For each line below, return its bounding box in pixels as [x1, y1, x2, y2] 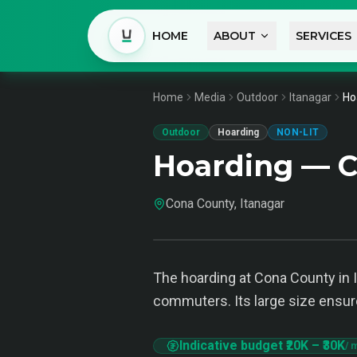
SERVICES [295, 29, 351, 43]
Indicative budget [179, 338, 286, 353]
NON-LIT [277, 127, 320, 138]
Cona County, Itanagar [166, 196, 284, 211]
